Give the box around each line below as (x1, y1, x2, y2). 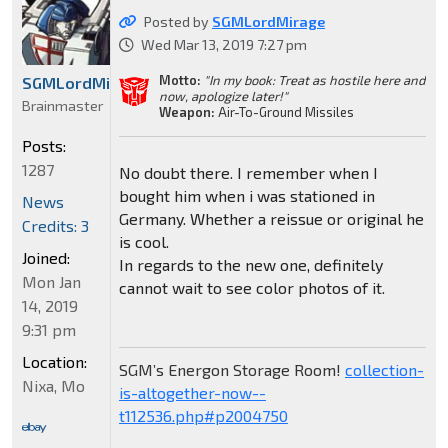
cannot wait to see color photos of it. (118, 278, 385, 298)
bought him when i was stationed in (118, 186, 375, 206)
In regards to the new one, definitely (118, 255, 383, 275)
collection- (344, 360, 424, 380)
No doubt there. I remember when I (118, 163, 378, 183)
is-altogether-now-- (118, 383, 266, 403)
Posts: (22, 135, 66, 155)
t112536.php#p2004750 (118, 406, 288, 426)
